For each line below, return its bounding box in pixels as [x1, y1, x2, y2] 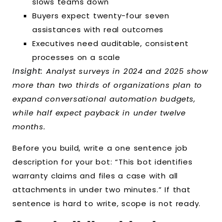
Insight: [12, 66, 43, 77]
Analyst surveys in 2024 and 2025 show [43, 66, 208, 77]
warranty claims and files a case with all [12, 170, 178, 181]
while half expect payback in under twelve [12, 108, 186, 118]
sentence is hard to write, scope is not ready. [12, 198, 201, 209]
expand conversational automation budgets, [12, 94, 196, 105]
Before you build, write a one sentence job [12, 142, 188, 153]
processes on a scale [32, 52, 120, 63]
